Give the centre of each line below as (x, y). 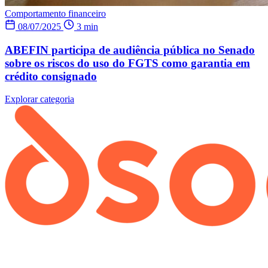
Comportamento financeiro (55, 13)
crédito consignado (51, 76)
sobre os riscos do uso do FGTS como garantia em (127, 63)
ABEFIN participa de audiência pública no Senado (130, 50)
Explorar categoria (39, 99)
